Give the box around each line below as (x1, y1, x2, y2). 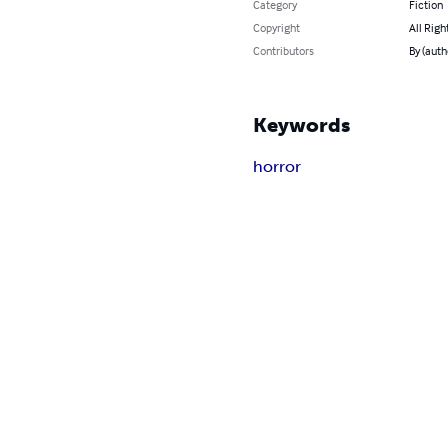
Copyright (253, 20, 301, 36)
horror (253, 157, 302, 177)
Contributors (253, 43, 315, 59)
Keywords (253, 113, 351, 138)
